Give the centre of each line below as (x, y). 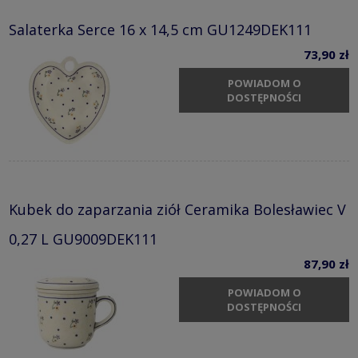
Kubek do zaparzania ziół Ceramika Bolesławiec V (177, 210)
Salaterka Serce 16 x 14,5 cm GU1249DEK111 (160, 30)
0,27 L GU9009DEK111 (83, 239)
